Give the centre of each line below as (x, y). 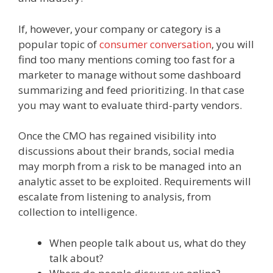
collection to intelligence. (78, 212)
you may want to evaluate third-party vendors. (130, 105)
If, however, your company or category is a (120, 29)
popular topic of (59, 44)
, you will (233, 44)
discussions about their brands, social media (126, 151)
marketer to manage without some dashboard (130, 74)
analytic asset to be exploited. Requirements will (135, 182)
